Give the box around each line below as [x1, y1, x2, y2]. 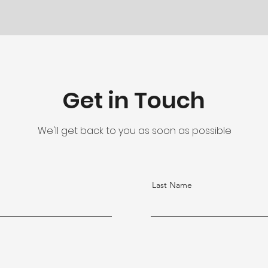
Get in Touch [62, 84, 205, 116]
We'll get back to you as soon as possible [37, 124, 232, 138]
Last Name [152, 179, 192, 190]
